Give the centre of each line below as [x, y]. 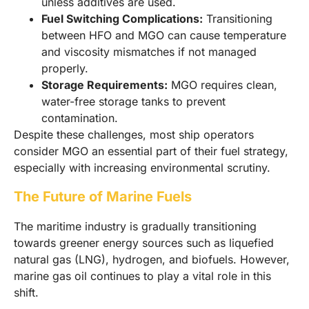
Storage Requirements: [104, 85]
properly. [65, 69]
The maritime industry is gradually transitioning [135, 226]
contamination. [80, 118]
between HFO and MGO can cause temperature [164, 36]
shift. [26, 292]
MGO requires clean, [222, 85]
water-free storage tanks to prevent [133, 102]
